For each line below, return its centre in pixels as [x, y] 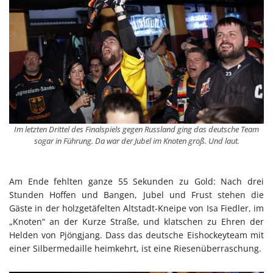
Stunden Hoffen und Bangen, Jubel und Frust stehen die [136, 195]
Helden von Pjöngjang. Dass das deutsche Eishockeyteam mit [136, 235]
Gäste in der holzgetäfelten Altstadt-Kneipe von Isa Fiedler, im [136, 208]
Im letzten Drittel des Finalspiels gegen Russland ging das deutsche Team [136, 129]
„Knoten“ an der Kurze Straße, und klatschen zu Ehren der [136, 222]
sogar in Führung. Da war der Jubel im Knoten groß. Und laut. [136, 140]
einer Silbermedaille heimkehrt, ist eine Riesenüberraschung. [135, 249]
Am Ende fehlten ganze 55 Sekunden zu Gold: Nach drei [136, 182]
